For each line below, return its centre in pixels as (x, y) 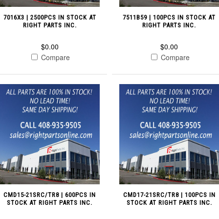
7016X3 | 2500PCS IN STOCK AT (50, 18)
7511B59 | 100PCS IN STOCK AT (169, 18)
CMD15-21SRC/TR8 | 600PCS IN (50, 195)
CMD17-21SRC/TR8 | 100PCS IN (169, 195)
